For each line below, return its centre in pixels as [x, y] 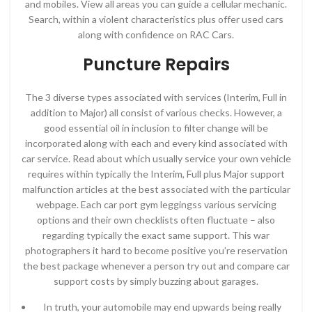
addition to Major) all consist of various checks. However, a [156, 112]
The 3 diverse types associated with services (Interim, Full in [156, 97]
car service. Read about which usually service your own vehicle [156, 158]
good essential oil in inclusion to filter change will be [156, 128]
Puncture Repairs [156, 64]
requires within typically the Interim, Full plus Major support [156, 174]
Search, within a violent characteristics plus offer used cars [156, 19]
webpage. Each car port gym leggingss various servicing [156, 204]
